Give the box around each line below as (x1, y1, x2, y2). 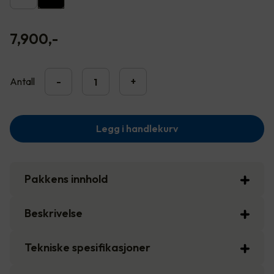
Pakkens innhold (24, 172, 108, 187)
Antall (10, 75, 35, 88)
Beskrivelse (24, 206, 83, 221)
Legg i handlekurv (96, 122, 178, 135)
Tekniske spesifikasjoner (24, 240, 150, 255)
